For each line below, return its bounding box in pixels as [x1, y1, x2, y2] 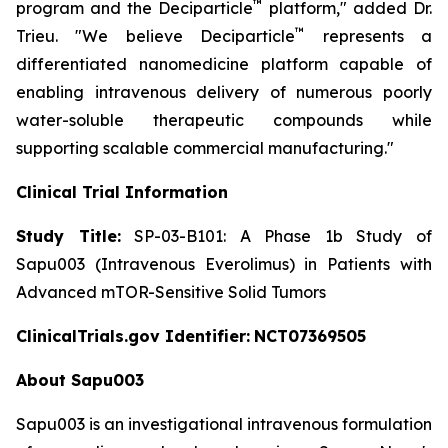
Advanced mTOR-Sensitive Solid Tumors [16, 281, 326, 302]
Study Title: [16, 225, 121, 246]
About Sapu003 [16, 369, 144, 390]
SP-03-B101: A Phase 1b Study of [120, 225, 433, 246]
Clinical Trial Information [16, 181, 228, 202]
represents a [305, 25, 433, 46]
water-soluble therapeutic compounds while [16, 109, 432, 130]
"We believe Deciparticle [75, 25, 296, 46]
